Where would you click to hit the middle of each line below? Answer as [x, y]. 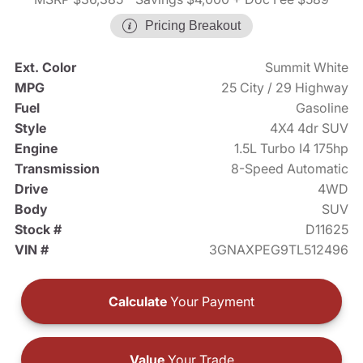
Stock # [38, 230]
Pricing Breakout [193, 26]
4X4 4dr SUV [310, 128]
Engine [36, 149]
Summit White [307, 68]
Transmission [57, 169]
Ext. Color [45, 68]
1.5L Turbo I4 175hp [292, 149]
